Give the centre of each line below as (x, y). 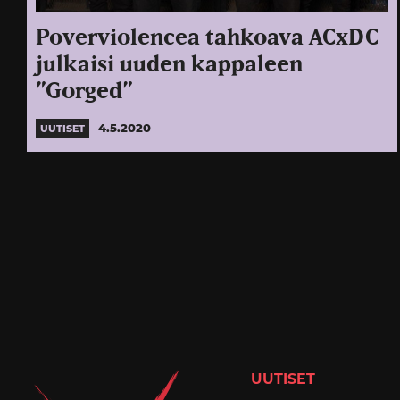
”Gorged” (84, 91)
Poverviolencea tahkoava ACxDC (207, 37)
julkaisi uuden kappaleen (169, 64)
